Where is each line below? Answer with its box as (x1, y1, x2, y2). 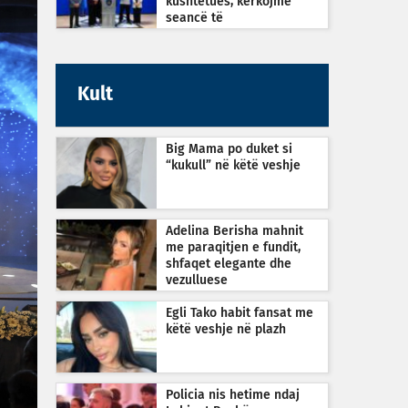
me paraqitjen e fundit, (166, 241, 301, 254)
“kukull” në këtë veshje (166, 159, 301, 172)
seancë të (166, 12, 223, 25)
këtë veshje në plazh (166, 323, 286, 336)
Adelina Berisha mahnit (166, 225, 303, 238)
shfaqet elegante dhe (166, 258, 291, 270)
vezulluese (166, 274, 228, 287)
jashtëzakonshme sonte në (166, 28, 322, 41)
